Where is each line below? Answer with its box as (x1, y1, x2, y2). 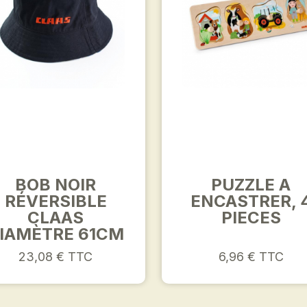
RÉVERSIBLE (4, 191, 107, 211)
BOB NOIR (15, 175, 97, 195)
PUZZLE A (211, 175, 291, 195)
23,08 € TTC (19, 249, 93, 264)
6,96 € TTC (218, 249, 284, 264)
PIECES (221, 208, 281, 228)
